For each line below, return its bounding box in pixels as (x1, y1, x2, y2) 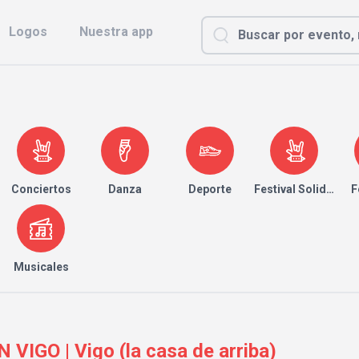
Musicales (13, 260, 69, 273)
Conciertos (10, 183, 71, 196)
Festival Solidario (253, 183, 348, 196)
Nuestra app (79, 24, 153, 39)
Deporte (188, 183, 232, 196)
